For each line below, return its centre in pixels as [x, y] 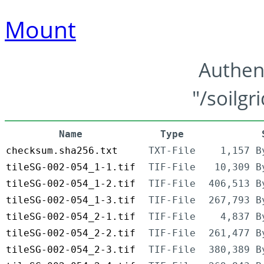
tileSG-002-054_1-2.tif [71, 184]
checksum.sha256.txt [62, 151]
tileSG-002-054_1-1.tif [71, 167]
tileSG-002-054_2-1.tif [71, 217]
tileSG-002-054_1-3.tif [71, 200]
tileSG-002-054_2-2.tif [71, 233]
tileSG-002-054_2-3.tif [71, 250]
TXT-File [172, 151]
